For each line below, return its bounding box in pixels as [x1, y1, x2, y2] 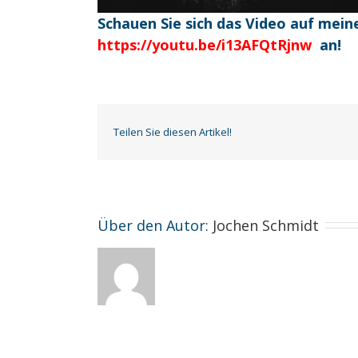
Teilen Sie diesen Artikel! [113, 125, 232, 140]
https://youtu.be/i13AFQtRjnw [97, 35, 312, 55]
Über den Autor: [97, 216, 213, 236]
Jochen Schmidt [213, 216, 319, 236]
